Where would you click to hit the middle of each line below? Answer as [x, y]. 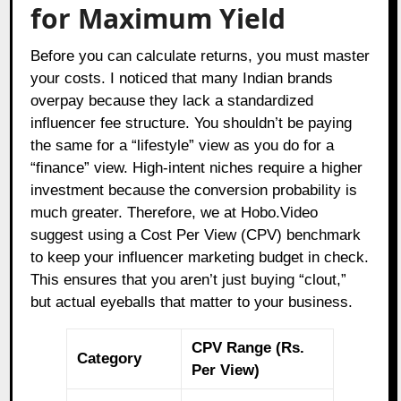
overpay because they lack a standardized [172, 100]
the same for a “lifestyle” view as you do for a [183, 145]
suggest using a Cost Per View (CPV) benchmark [196, 235]
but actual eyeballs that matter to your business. [192, 302]
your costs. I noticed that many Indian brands [182, 78]
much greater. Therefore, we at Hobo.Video [175, 212]
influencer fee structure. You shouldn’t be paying [192, 123]
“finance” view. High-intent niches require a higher [197, 167]
